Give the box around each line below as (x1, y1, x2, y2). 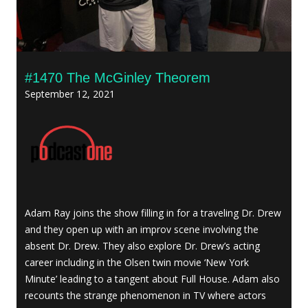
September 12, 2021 (25, 87, 115, 100)
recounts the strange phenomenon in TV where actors (25, 288, 266, 302)
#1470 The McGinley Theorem (25, 69, 210, 85)
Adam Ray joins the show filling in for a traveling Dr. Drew (25, 206, 281, 219)
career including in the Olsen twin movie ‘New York (25, 255, 249, 269)
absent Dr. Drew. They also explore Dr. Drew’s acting (25, 239, 260, 252)
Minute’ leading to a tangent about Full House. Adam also (25, 272, 280, 285)
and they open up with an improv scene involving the (25, 222, 258, 236)
